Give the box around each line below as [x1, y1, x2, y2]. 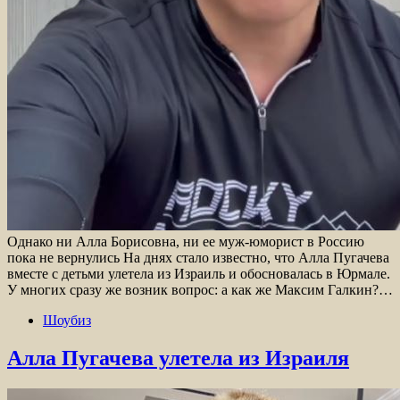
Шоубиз [43, 312, 91, 328]
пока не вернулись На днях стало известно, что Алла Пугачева [7, 249, 389, 265]
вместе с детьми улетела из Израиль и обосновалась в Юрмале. [7, 265, 390, 281]
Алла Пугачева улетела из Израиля [7, 346, 349, 370]
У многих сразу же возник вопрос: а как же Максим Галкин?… [7, 281, 393, 297]
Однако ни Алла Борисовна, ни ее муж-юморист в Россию [7, 233, 364, 249]
